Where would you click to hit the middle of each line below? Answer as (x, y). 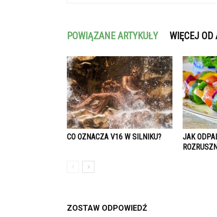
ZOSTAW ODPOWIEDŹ (107, 208)
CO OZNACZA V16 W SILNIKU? (114, 137)
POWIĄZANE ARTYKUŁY (112, 36)
